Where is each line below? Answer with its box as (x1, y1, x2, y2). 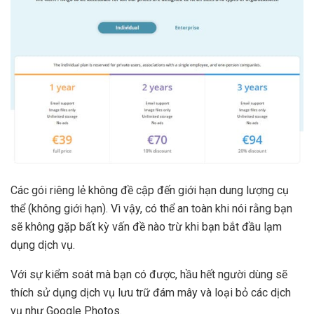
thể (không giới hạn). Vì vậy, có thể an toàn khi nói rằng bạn (11, 201, 292, 215)
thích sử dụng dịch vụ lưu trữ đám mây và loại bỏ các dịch (11, 285, 291, 299)
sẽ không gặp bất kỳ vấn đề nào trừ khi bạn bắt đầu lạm (11, 219, 282, 233)
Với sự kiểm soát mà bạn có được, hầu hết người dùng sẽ (11, 267, 287, 281)
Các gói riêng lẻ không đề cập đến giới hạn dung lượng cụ (11, 183, 289, 197)
